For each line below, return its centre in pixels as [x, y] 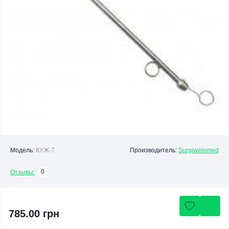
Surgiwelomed [199, 150]
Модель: [22, 150]
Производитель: [153, 150]
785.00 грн [34, 214]
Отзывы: [22, 172]
